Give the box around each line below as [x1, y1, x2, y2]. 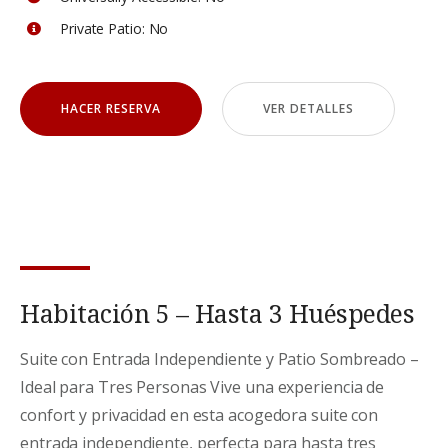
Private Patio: [60, 19, 145, 38]
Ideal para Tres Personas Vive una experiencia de [20, 376, 385, 398]
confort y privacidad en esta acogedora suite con [20, 404, 379, 426]
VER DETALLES [262, 100, 354, 117]
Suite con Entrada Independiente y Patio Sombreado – [20, 348, 419, 370]
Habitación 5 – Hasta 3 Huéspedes [20, 296, 414, 330]
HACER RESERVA [60, 100, 161, 117]
